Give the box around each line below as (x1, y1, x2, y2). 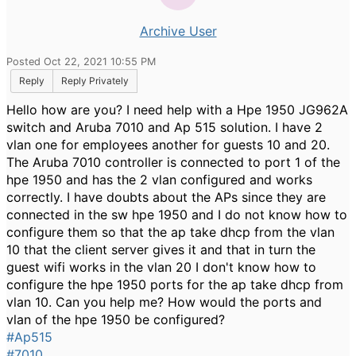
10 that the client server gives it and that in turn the (6, 242, 315, 257)
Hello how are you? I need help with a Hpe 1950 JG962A (6, 102, 348, 118)
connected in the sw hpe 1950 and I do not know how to (6, 207, 347, 222)
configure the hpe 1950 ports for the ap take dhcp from (6, 277, 343, 292)
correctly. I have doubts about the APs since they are (6, 189, 326, 205)
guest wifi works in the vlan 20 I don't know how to (6, 259, 316, 275)
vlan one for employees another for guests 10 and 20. (6, 137, 330, 153)
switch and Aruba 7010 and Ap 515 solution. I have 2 (6, 119, 323, 135)
